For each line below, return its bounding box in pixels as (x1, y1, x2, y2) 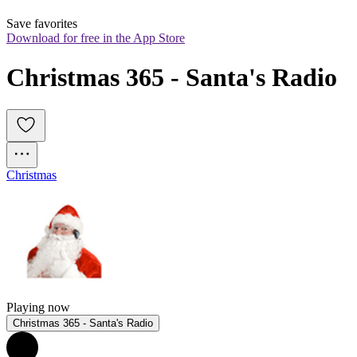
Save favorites (6, 17, 77, 31)
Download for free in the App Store (6, 31, 185, 45)
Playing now (6, 300, 70, 315)
